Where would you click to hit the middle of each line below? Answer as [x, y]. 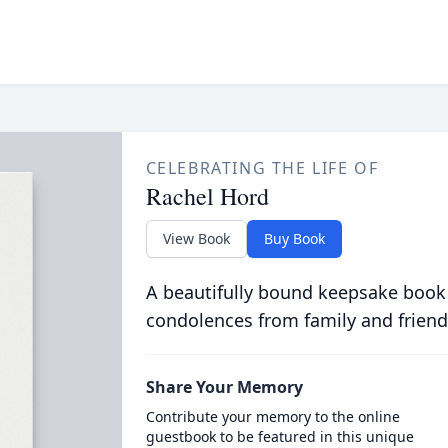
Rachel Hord [207, 196]
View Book [196, 238]
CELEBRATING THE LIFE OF [262, 168]
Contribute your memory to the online [272, 416]
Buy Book [294, 238]
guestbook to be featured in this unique [279, 436]
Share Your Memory [224, 387]
